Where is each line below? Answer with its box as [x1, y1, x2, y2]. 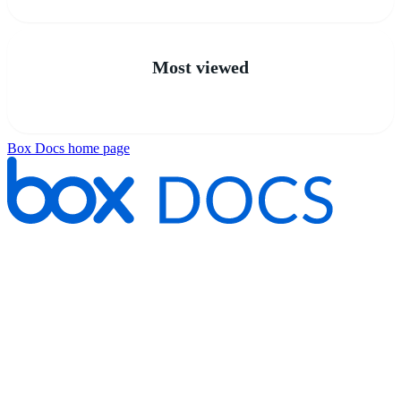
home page [64, 140, 130, 156]
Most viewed [152, 56, 249, 77]
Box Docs [7, 140, 64, 156]
